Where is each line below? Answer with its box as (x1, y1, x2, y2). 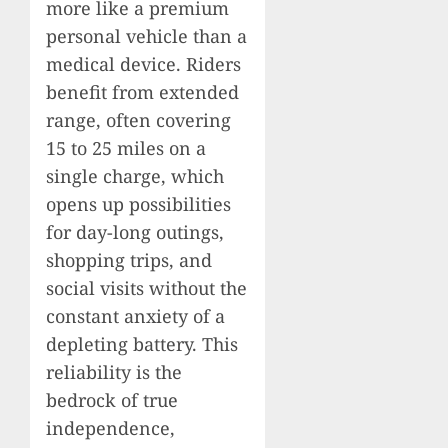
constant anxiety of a (46, 303, 225, 328)
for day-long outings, (46, 219, 224, 244)
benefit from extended (46, 79, 239, 104)
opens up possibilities (46, 191, 231, 216)
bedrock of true (46, 387, 178, 412)
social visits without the (46, 275, 247, 300)
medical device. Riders (46, 51, 241, 76)
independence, (46, 415, 175, 440)
